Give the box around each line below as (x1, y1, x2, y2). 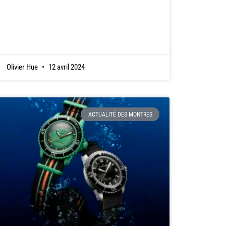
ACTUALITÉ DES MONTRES (88, 110, 152, 118)
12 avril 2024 (46, 63, 85, 72)
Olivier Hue (6, 63, 39, 72)
